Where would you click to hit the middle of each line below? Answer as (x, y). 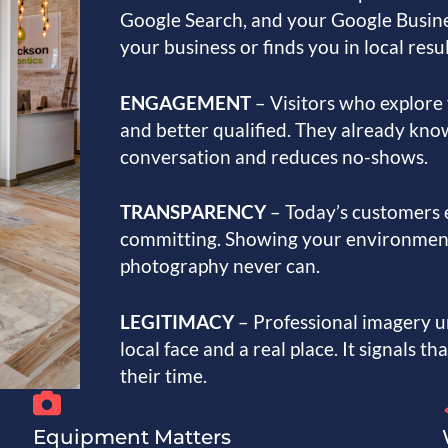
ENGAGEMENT (187, 102)
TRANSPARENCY (195, 212)
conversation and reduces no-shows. (274, 156)
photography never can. (220, 266)
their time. (163, 375)
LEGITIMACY (179, 321)
